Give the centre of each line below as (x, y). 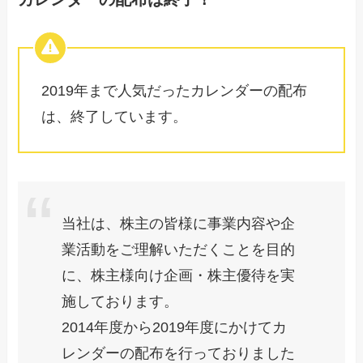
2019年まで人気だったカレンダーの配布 (175, 90)
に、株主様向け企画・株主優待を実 (179, 276)
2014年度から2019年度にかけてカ (175, 328)
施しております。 (120, 302)
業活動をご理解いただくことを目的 (179, 250)
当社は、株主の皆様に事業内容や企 (179, 224)
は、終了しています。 (115, 116)
